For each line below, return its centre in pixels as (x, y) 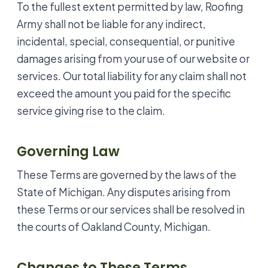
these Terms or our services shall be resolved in (131, 209)
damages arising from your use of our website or (133, 58)
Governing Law (68, 151)
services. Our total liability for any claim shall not (132, 76)
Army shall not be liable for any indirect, (111, 24)
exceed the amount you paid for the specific (124, 93)
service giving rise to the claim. (91, 110)
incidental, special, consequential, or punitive (126, 41)
